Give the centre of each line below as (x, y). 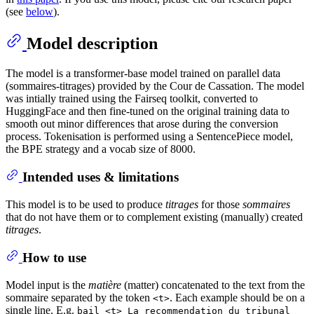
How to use (54, 258)
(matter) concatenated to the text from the (213, 285)
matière (105, 285)
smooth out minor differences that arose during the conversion (142, 123)
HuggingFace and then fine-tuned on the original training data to (148, 111)
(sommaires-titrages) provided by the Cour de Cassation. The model (155, 86)
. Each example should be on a (237, 297)
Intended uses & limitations (100, 177)
